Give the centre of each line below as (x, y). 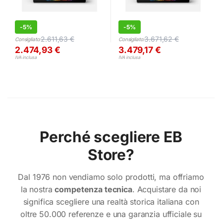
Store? (111, 155)
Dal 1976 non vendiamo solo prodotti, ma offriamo (111, 177)
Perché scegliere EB (111, 137)
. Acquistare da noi (167, 190)
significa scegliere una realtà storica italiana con (111, 202)
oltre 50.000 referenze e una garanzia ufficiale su (111, 214)
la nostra (38, 190)
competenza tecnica (93, 190)
